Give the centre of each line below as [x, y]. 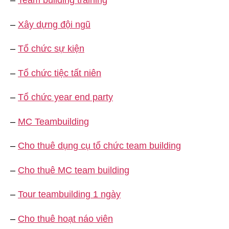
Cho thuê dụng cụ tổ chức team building [99, 146]
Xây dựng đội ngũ [54, 24]
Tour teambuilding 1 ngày [69, 194]
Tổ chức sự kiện [51, 49]
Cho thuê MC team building [74, 170]
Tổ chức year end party [65, 97]
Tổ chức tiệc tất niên [60, 73]
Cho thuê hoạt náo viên [65, 219]
